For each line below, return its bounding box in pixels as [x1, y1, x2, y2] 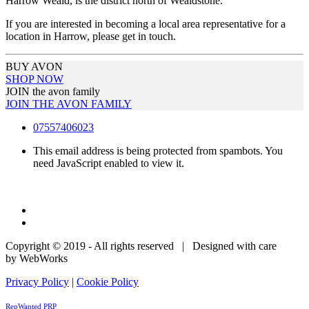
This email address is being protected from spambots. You [33, 144, 283, 157]
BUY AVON [6, 60, 63, 72]
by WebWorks [6, 252, 68, 264]
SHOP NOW [6, 72, 63, 85]
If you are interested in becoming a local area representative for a [6, 17, 286, 30]
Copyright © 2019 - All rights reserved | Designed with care [6, 239, 277, 252]
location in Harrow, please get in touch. [6, 30, 176, 42]
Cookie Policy [77, 275, 139, 288]
